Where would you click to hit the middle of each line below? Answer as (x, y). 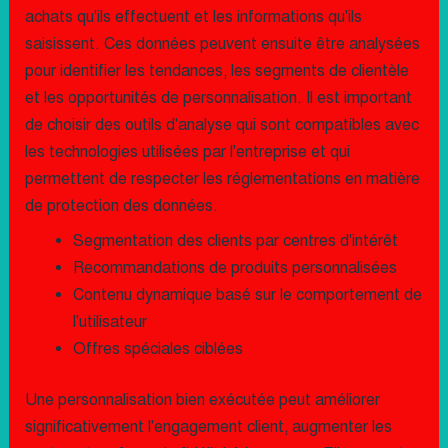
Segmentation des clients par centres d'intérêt (235, 241)
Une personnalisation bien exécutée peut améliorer (202, 400)
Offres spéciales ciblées (157, 349)
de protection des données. (121, 206)
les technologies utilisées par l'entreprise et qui (187, 152)
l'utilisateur (109, 322)
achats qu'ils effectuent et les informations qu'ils (193, 17)
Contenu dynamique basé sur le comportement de (247, 295)
